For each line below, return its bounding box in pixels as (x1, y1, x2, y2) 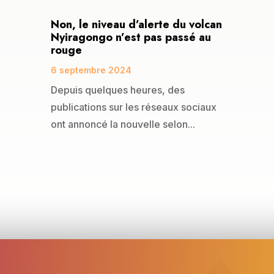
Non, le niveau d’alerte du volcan (50, 16, 222, 32)
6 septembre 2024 (50, 64, 131, 75)
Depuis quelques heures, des (50, 83, 185, 96)
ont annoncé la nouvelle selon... (50, 117, 195, 130)
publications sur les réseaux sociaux (50, 100, 217, 113)
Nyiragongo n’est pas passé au (50, 29, 211, 45)
